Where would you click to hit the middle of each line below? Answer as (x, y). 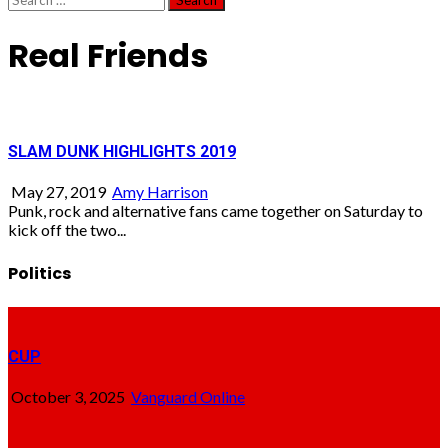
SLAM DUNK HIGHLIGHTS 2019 (122, 152)
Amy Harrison (160, 192)
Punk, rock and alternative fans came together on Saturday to (215, 211)
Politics (39, 273)
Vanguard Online (188, 397)
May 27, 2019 (58, 192)
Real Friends (108, 56)
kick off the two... (67, 230)
